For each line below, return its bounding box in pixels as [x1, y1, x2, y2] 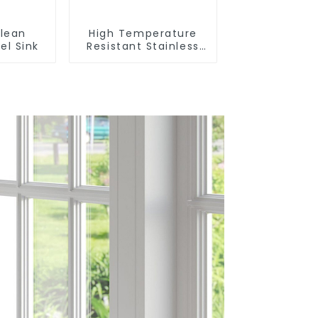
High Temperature [89, 26, 197, 40]
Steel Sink [114, 51, 172, 66]
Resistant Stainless [87, 38, 199, 53]
